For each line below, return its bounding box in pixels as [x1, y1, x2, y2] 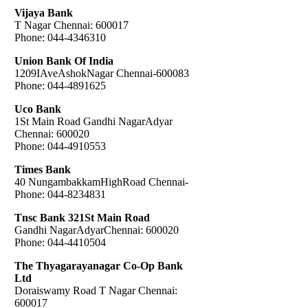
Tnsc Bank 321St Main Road [14, 211, 150, 223]
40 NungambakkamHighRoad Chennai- [14, 175, 188, 188]
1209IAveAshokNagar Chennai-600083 [14, 67, 189, 79]
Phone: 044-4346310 [14, 31, 106, 43]
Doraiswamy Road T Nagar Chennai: [14, 284, 177, 296]
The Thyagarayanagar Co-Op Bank [14, 259, 183, 272]
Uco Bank [14, 102, 61, 115]
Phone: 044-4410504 [14, 236, 106, 248]
